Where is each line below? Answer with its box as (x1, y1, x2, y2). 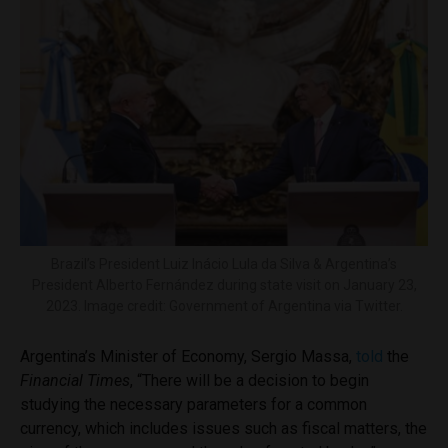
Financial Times (20, 370, 130, 390)
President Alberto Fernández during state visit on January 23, (31, 276, 417, 293)
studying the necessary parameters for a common (20, 394, 367, 414)
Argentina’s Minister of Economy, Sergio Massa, (20, 346, 356, 366)
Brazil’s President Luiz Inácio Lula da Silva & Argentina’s (51, 255, 397, 272)
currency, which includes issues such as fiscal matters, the (20, 418, 427, 438)
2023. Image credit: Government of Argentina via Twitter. (45, 297, 403, 314)
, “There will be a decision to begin (130, 370, 369, 390)
